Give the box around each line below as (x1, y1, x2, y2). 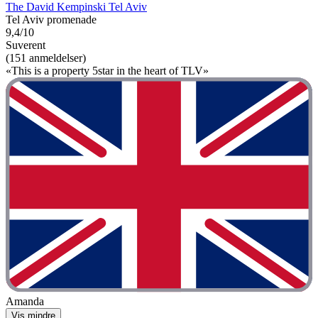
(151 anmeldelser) (6, 52, 86, 65)
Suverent (6, 39, 45, 52)
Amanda (6, 295, 44, 307)
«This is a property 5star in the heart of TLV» (6, 65, 209, 77)
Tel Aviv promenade (6, 13, 97, 26)
